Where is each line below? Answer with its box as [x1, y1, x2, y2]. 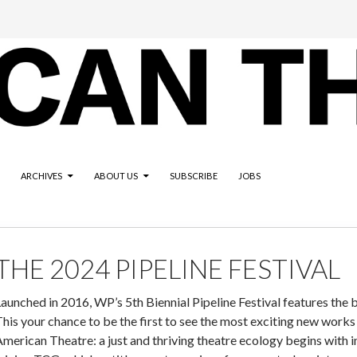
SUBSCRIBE [170, 171, 218, 182]
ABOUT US [94, 171, 138, 182]
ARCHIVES [21, 171, 62, 182]
